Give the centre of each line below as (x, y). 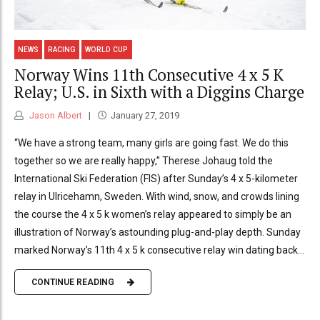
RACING (62, 49)
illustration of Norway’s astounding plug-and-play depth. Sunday (157, 232)
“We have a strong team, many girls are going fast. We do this (151, 142)
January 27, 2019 (145, 115)
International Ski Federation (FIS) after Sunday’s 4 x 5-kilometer (156, 178)
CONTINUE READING (73, 282)
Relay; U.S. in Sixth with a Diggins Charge (159, 92)
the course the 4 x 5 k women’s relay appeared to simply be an (153, 214)
